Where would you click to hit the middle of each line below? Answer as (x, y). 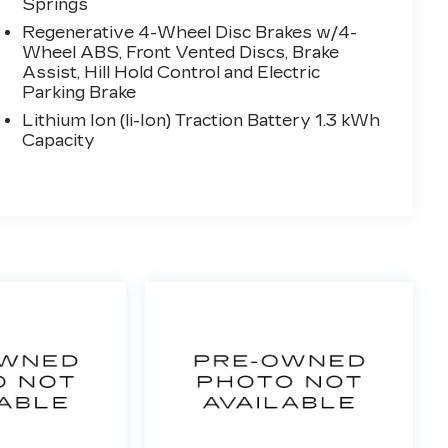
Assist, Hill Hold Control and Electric (171, 73)
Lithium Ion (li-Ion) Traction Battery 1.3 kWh (201, 121)
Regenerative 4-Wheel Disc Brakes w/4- (190, 33)
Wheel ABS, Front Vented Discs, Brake (181, 53)
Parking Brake (79, 93)
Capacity (59, 141)
